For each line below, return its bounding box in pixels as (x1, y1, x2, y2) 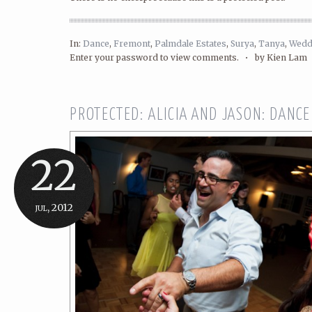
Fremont (114, 38, 150, 49)
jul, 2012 (35, 201, 73, 214)
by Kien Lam (255, 52, 307, 63)
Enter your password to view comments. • (70, 52, 255, 63)
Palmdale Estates (155, 38, 226, 49)
